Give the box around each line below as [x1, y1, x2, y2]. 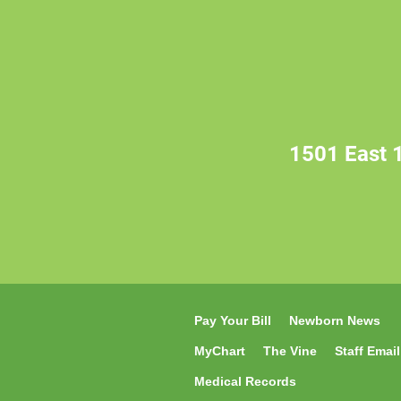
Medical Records [194, 374, 296, 388]
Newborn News [289, 313, 380, 328]
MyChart [194, 344, 245, 358]
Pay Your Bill [194, 313, 271, 328]
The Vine [263, 344, 317, 358]
